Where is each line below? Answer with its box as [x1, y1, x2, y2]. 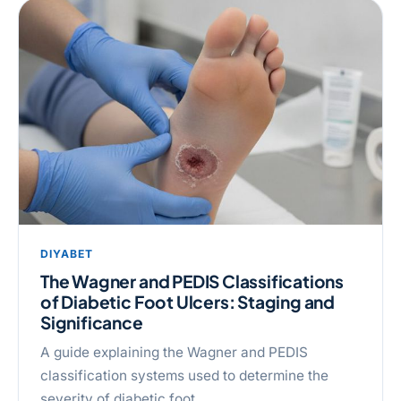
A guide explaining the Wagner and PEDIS [40, 344, 308, 362]
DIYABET [40, 246, 93, 260]
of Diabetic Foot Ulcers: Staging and [40, 291, 336, 313]
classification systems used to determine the [40, 367, 328, 385]
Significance [40, 311, 143, 334]
